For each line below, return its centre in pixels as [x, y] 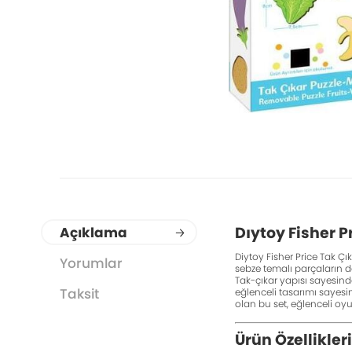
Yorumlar [92, 264]
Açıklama [94, 233]
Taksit [80, 294]
